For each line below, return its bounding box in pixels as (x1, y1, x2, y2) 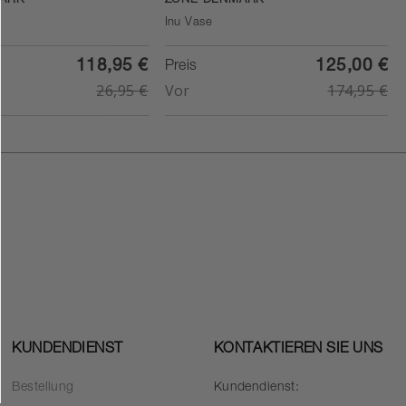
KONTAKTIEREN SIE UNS (213, 343, 383, 358)
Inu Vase (164, 17, 213, 30)
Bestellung (12, 382, 74, 395)
